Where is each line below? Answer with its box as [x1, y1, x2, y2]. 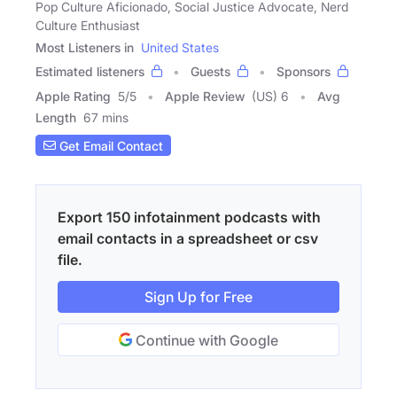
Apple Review [165, 89, 245, 105]
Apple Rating [35, 89, 111, 105]
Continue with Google [132, 331, 278, 350]
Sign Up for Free [144, 288, 253, 307]
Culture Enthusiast [35, 18, 140, 34]
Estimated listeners [35, 64, 144, 80]
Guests [191, 64, 230, 80]
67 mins [83, 110, 128, 126]
